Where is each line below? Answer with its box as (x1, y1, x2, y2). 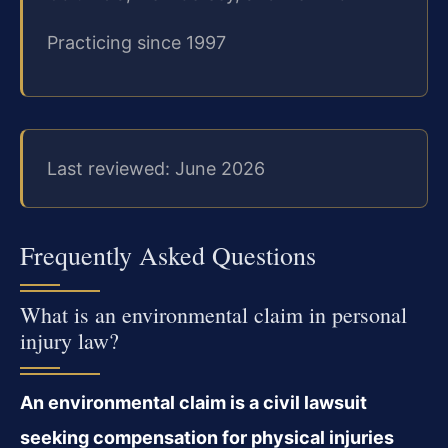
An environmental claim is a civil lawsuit (20, 392, 367, 414)
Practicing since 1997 (47, 32, 226, 54)
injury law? (20, 326, 119, 356)
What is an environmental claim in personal (20, 300, 407, 330)
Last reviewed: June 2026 (47, 157, 265, 179)
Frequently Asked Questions (20, 238, 316, 273)
